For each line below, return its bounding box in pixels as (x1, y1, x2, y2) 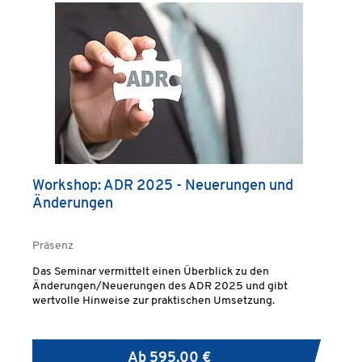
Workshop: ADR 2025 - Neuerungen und (32, 179, 293, 194)
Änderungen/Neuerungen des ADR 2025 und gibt (32, 280, 288, 293)
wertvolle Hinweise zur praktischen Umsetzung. (32, 295, 275, 307)
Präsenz (32, 240, 74, 252)
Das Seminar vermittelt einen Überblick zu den (32, 266, 269, 278)
